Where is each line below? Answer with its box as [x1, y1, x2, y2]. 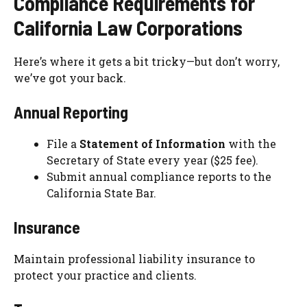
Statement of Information [79, 136, 225, 151]
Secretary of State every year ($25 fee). [47, 153, 258, 168]
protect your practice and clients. [14, 268, 197, 283]
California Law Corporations [14, 15, 243, 40]
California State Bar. [47, 186, 156, 201]
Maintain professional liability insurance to [14, 251, 255, 267]
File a [47, 136, 79, 151]
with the [225, 136, 276, 151]
